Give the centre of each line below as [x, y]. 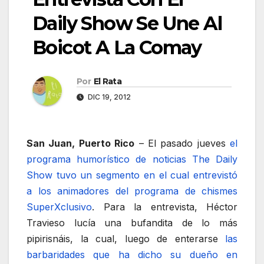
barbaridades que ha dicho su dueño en [132, 254]
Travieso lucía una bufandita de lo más [132, 222]
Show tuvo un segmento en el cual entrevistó [132, 175]
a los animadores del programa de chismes [132, 191]
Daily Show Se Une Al [127, 23]
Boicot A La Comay [117, 47]
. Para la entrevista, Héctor [165, 207]
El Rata [108, 81]
